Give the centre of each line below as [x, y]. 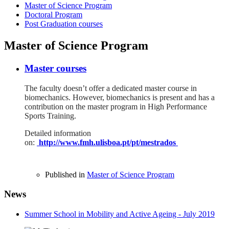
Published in [65, 174]
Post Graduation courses [64, 24]
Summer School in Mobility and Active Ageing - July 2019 [120, 214]
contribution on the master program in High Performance [116, 106]
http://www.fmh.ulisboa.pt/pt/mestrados [107, 142]
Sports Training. [50, 116]
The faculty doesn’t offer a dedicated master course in [111, 88]
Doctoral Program [53, 15]
